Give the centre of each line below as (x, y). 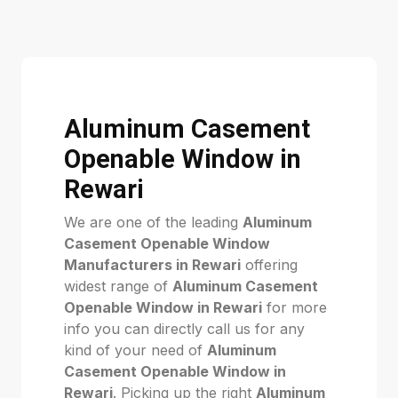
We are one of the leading (153, 222)
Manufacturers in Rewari (152, 265)
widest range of (118, 286)
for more (295, 307)
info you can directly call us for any (184, 329)
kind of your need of (135, 350)
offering (269, 265)
